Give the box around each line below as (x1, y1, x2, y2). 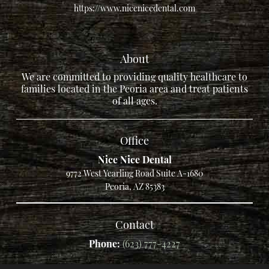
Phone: (89, 237, 122, 250)
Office (120, 132, 149, 148)
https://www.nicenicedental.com (74, 2, 195, 14)
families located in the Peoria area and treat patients (21, 82, 248, 95)
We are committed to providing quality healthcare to (22, 70, 247, 83)
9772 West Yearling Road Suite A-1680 (66, 167, 203, 179)
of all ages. (112, 94, 157, 107)
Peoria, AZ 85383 (104, 180, 165, 192)
